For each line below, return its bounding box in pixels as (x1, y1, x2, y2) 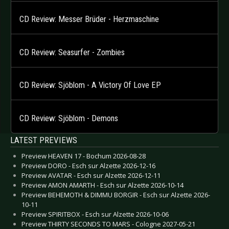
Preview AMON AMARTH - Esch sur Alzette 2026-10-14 (21, 180, 184, 190)
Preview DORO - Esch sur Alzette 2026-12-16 (21, 161, 155, 170)
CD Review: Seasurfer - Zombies (19, 47, 125, 57)
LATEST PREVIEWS (10, 134, 77, 145)
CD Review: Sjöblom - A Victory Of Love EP (19, 80, 161, 90)
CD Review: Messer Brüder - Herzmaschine (19, 14, 159, 25)
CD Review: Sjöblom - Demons (19, 113, 118, 123)
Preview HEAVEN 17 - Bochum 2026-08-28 (21, 151, 146, 161)
